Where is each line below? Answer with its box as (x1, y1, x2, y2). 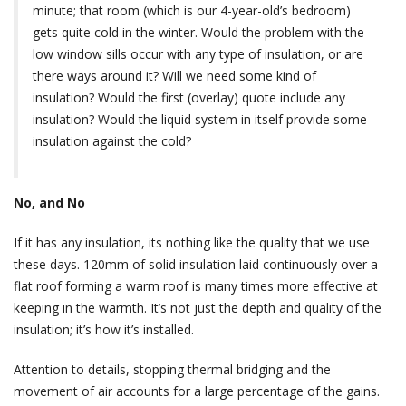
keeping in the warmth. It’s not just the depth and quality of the (14, 299, 382, 317)
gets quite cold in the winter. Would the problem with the (33, 24, 364, 42)
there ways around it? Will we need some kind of (33, 67, 316, 85)
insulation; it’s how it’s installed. (14, 321, 194, 339)
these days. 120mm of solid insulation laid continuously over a (14, 256, 378, 274)
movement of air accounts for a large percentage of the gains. (14, 382, 380, 401)
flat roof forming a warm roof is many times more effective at (14, 277, 378, 295)
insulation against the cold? (33, 132, 191, 150)
